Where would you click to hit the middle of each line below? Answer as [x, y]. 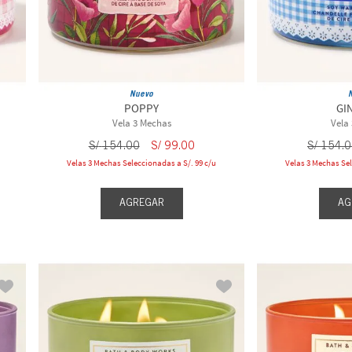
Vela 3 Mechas [141, 123]
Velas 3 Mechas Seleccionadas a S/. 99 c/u [142, 163]
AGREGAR [141, 203]
